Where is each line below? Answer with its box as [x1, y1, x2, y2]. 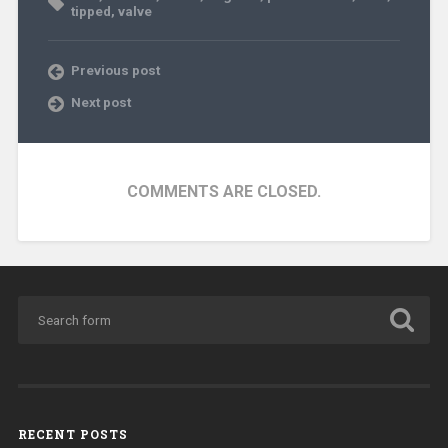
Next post [70, 93, 131, 110]
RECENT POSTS [17, 426, 128, 443]
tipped [70, 2, 111, 19]
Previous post [70, 61, 160, 78]
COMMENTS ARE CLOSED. [127, 181, 321, 201]
